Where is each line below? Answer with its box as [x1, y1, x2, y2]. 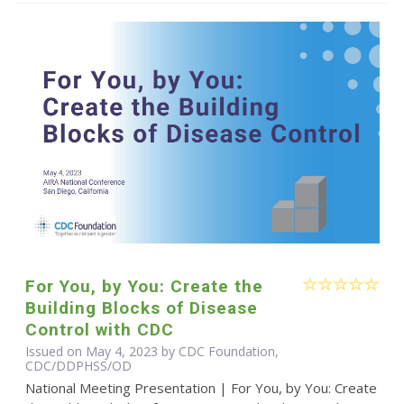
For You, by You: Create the [24, 276, 263, 298]
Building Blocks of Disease [24, 298, 258, 319]
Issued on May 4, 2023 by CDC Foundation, [24, 343, 279, 361]
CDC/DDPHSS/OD [24, 357, 132, 375]
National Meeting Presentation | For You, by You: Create [24, 379, 377, 398]
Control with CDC [24, 319, 174, 341]
